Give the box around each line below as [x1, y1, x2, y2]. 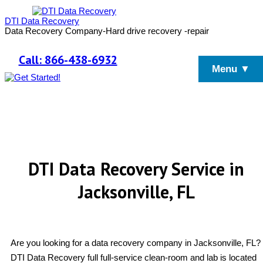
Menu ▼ [212, 63, 251, 75]
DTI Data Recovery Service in [28, 157, 244, 181]
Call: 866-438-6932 [18, 52, 117, 68]
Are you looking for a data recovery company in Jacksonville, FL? [11, 238, 261, 248]
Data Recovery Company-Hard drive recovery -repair [5, 26, 209, 36]
